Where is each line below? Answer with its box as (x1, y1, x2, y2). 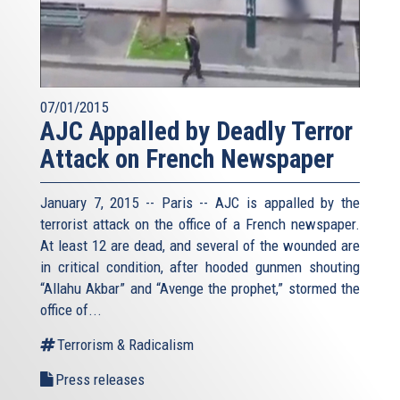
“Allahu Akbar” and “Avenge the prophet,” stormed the (40, 279, 360, 297)
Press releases (55, 370, 145, 388)
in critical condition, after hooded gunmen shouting (40, 257, 360, 276)
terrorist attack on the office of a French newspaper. (40, 214, 360, 233)
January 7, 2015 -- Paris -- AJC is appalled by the (40, 193, 360, 212)
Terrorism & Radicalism (57, 335, 194, 354)
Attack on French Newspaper (40, 143, 334, 174)
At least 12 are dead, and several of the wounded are (40, 236, 360, 254)
